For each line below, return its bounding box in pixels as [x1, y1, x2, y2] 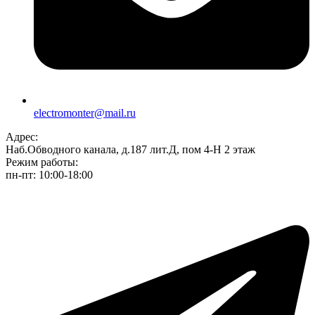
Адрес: [6, 130, 38, 143]
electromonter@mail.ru [34, 106, 136, 119]
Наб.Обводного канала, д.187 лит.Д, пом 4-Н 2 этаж [6, 143, 255, 155]
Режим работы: [6, 155, 78, 168]
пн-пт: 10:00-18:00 [6, 168, 93, 181]
